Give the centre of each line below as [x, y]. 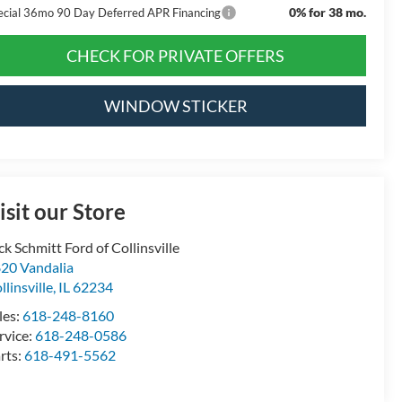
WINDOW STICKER [175, 105]
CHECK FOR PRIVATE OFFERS [175, 55]
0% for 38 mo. [327, 12]
